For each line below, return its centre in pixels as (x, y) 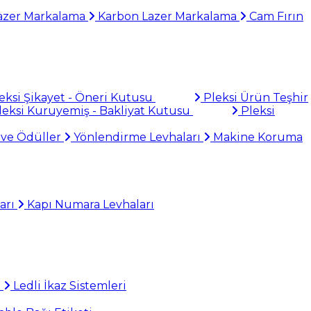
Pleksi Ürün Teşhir (254, 98)
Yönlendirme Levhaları (137, 137)
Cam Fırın (275, 16)
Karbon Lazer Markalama (167, 16)
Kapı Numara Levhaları (89, 204)
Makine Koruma (257, 137)
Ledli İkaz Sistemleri (68, 286)
